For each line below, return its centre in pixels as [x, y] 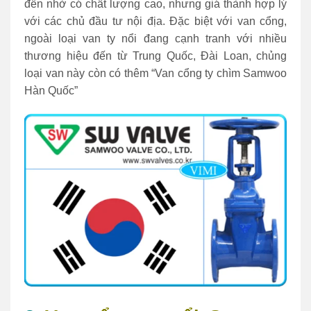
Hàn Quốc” [51, 91]
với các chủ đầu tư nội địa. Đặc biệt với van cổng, [155, 22]
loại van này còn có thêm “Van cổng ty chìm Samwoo [155, 74]
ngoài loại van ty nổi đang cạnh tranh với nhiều [155, 39]
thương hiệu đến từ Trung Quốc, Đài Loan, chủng [155, 56]
